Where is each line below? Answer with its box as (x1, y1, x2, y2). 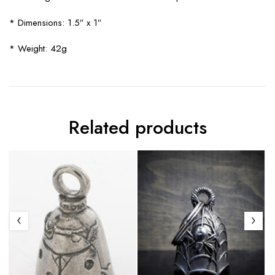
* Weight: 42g (9, 42, 67, 55)
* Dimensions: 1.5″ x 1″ (9, 16, 101, 29)
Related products (68, 114, 207, 141)
